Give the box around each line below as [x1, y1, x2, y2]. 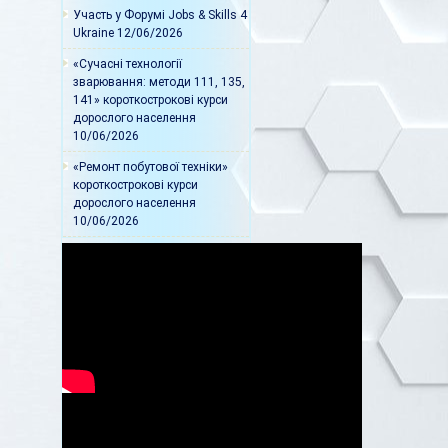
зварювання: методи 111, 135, [73, 75, 245, 90]
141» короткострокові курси [73, 93, 228, 108]
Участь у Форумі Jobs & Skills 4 [73, 8, 247, 23]
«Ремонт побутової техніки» [73, 160, 228, 175]
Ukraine [73, 26, 114, 41]
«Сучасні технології [73, 57, 182, 72]
